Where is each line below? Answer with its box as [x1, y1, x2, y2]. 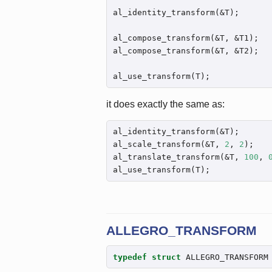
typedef [112, 252, 147, 262]
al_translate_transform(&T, [112, 152, 244, 162]
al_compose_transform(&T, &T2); [112, 46, 259, 55]
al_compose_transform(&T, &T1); [112, 33, 259, 42]
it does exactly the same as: [106, 98, 225, 109]
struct [151, 252, 181, 262]
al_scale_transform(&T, [112, 140, 225, 149]
